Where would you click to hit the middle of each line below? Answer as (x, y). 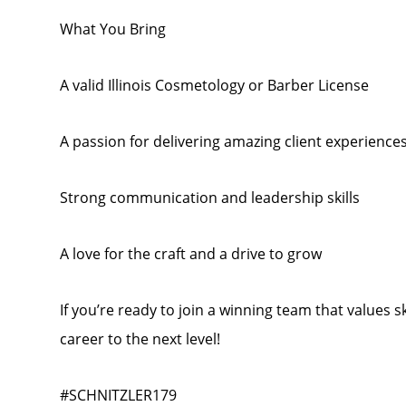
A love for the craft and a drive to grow (190, 254)
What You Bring (112, 29)
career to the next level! (140, 339)
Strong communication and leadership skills (209, 198)
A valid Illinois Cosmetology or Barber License (214, 85)
